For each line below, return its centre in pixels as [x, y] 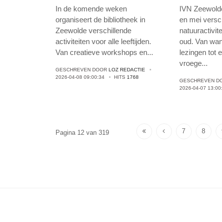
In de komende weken [91, 9]
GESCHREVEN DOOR [82, 70]
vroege [191, 63]
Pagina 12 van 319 [82, 132]
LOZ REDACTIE [127, 70]
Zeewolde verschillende [93, 31]
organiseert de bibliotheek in [100, 20]
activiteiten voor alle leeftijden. [103, 42]
